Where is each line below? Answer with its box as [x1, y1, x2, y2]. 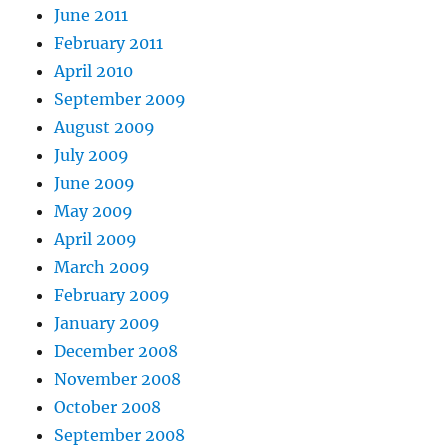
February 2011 [54, 33, 164, 54]
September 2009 [54, 89, 187, 110]
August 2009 [54, 117, 156, 138]
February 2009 [54, 285, 171, 306]
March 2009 [54, 257, 151, 278]
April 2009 [54, 229, 138, 250]
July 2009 [54, 145, 130, 166]
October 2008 [54, 397, 162, 418]
